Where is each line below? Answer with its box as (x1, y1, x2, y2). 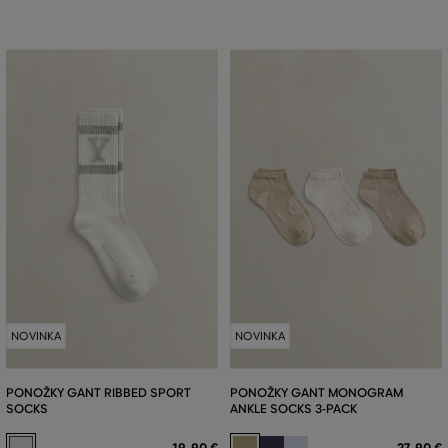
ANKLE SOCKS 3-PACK (229, 400, 357, 416)
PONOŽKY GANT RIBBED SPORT (5, 384, 191, 400)
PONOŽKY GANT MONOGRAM (229, 384, 403, 400)
